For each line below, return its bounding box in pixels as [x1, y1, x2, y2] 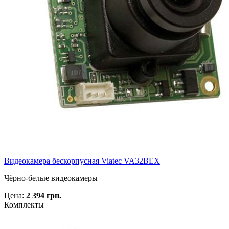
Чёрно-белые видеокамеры [4, 174, 98, 183]
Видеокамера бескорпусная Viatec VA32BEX [4, 156, 160, 166]
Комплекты [4, 200, 44, 210]
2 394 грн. [26, 191, 61, 200]
